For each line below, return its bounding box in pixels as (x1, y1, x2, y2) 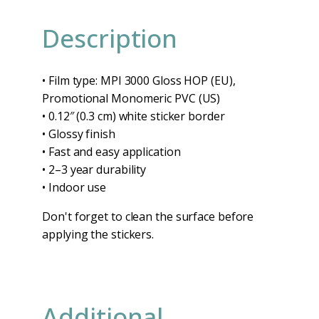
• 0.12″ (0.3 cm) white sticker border (42, 108, 225, 124)
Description (42, 21, 178, 56)
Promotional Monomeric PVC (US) (42, 90, 221, 106)
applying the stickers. (42, 226, 155, 242)
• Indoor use (42, 179, 107, 195)
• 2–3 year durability (42, 161, 147, 177)
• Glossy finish (42, 125, 115, 142)
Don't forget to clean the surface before (42, 208, 254, 224)
